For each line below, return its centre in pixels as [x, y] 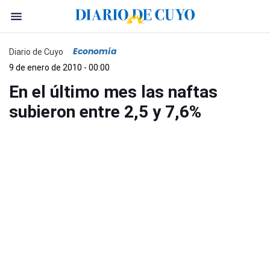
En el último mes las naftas [113, 92]
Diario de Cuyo [36, 52]
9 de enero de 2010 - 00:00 [59, 67]
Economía [95, 51]
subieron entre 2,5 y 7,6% [105, 112]
